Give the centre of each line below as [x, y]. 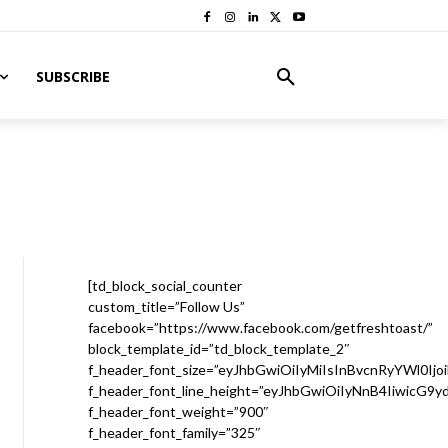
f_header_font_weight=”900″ [178, 411]
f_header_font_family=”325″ [174, 432]
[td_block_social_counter [165, 285]
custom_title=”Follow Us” [166, 306]
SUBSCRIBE [72, 76]
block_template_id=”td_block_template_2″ [219, 348]
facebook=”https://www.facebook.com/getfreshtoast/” [260, 327]
